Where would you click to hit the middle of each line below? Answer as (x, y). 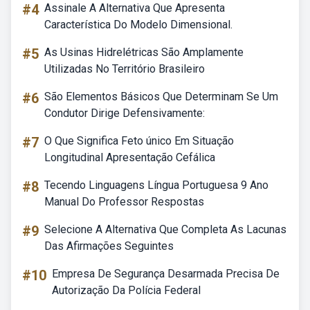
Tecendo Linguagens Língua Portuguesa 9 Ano (156, 185)
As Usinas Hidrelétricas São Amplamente (144, 52)
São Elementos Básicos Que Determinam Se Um (161, 97)
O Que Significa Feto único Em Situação (139, 141)
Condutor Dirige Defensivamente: (125, 113)
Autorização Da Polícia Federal (126, 290)
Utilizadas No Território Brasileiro (125, 69)
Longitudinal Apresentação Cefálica (130, 157)
